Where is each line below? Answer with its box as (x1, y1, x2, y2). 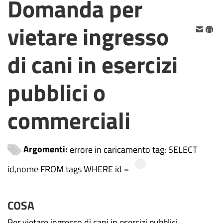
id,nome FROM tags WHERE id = (7, 162, 131, 176)
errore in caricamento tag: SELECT (69, 142, 197, 156)
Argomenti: (23, 142, 70, 156)
